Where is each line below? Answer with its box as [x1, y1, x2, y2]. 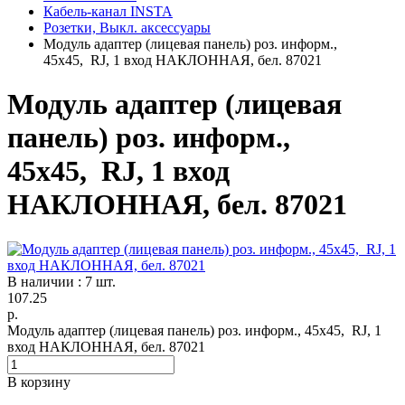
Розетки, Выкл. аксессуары [43, 20, 211, 35]
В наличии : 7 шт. [7, 273, 116, 289]
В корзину [7, 373, 71, 390]
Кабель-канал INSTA [43, 4, 173, 19]
